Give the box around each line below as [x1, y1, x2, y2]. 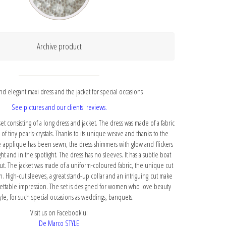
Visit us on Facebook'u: [30, 207, 88, 217]
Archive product [36, 40, 82, 52]
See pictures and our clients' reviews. [11, 102, 107, 112]
